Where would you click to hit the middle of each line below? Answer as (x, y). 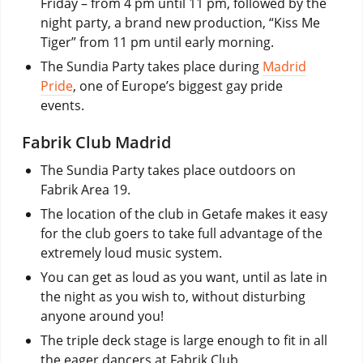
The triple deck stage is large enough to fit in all (184, 340)
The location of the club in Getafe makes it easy (184, 214)
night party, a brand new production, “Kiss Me (180, 22)
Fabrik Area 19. (85, 189)
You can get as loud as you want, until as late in (184, 277)
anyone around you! (102, 316)
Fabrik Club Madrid (96, 142)
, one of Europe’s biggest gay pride (177, 85)
